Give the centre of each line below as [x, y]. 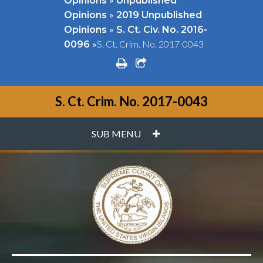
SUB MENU [116, 133]
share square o [184, 63]
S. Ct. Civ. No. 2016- [161, 29]
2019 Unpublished [159, 15]
